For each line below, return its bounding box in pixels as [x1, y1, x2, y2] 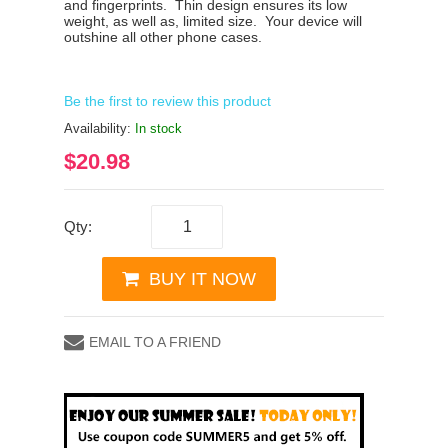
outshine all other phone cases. [64, 28, 262, 45]
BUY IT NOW [149, 268, 256, 289]
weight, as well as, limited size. [64, 12, 265, 29]
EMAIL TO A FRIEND [89, 333, 221, 350]
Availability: [64, 120, 135, 136]
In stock [135, 120, 182, 136]
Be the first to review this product [64, 92, 271, 109]
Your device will [265, 12, 362, 29]
